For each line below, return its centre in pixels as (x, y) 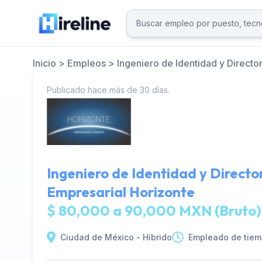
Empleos (87, 63)
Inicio (44, 63)
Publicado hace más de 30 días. (108, 90)
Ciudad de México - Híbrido (116, 237)
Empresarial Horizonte (121, 192)
